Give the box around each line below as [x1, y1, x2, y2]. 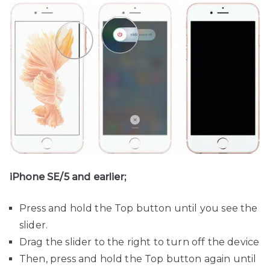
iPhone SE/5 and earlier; [10, 171, 126, 183]
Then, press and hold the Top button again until [19, 253, 257, 265]
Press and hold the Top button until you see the [19, 202, 258, 215]
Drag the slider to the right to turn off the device [19, 236, 260, 248]
